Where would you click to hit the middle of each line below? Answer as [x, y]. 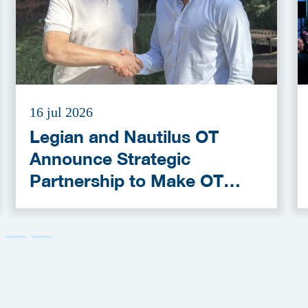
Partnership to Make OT [126, 180]
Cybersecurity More [110, 202]
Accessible [73, 224]
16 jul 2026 [61, 112]
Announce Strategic [110, 158]
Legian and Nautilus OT [124, 136]
